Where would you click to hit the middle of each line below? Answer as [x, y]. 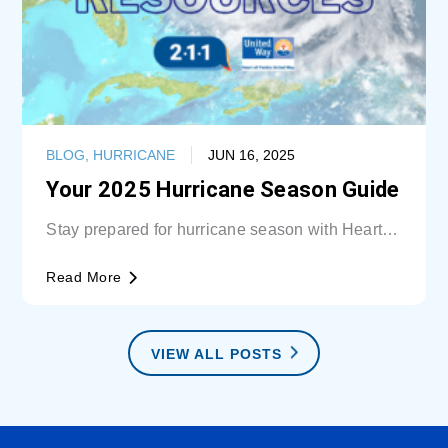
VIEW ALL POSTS [216, 353]
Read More [84, 276]
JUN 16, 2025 [252, 154]
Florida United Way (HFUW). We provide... [201, 249]
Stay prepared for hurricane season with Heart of [223, 229]
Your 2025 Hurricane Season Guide [223, 189]
